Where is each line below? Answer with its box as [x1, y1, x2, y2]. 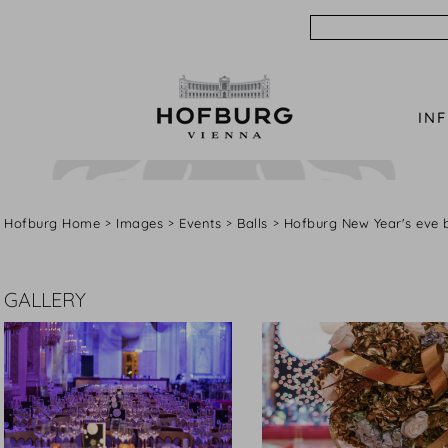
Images [116, 215, 163, 231]
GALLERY [4, 287, 86, 312]
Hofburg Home [4, 215, 100, 231]
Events [179, 215, 221, 231]
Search [309, 16, 366, 37]
